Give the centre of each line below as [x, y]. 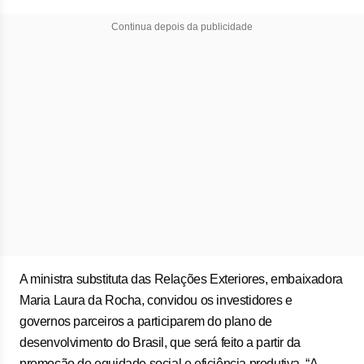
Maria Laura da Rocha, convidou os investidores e [156, 300]
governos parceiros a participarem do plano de [146, 321]
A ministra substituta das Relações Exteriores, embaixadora [181, 279]
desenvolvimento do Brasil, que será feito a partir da [160, 342]
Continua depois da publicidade [182, 27]
